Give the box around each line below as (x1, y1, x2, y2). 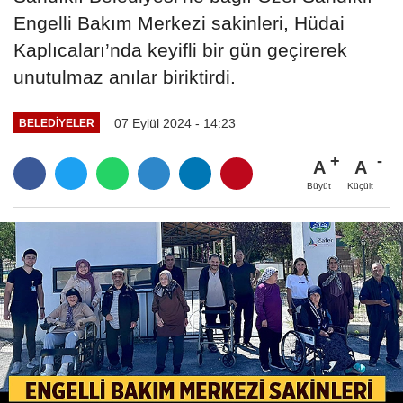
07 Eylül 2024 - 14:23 (113, 115, 236, 130)
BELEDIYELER (18, 117, 94, 130)
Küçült (347, 181, 373, 192)
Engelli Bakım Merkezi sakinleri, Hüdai (13, 12, 345, 33)
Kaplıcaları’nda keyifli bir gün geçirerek (13, 39, 347, 60)
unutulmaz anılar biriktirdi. (13, 66, 236, 87)
